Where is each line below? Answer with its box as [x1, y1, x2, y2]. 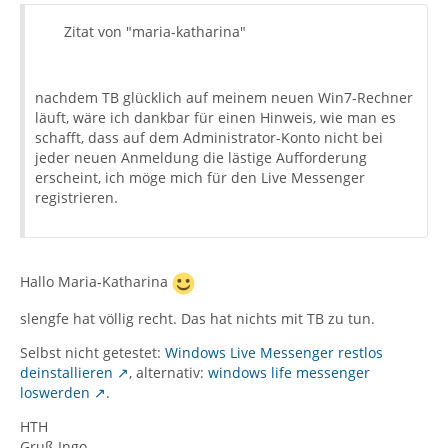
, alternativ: [129, 363, 208, 382]
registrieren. [35, 188, 118, 207]
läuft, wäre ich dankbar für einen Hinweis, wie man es [35, 108, 396, 127]
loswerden [20, 383, 90, 402]
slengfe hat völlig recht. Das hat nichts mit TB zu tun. [20, 309, 375, 328]
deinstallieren [20, 363, 113, 382]
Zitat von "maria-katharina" [64, 22, 246, 41]
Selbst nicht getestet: [20, 343, 165, 362]
